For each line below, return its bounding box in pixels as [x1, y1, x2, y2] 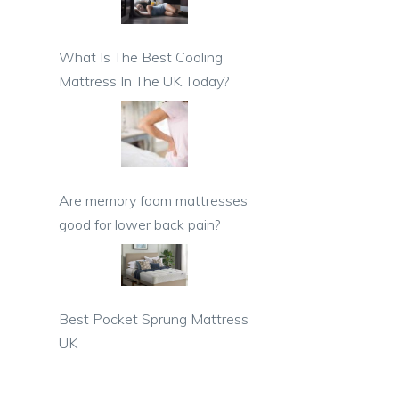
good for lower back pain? [59, 215, 220, 233]
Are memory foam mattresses [59, 191, 248, 209]
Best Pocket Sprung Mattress [59, 309, 248, 328]
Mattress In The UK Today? [59, 71, 229, 90]
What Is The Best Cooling [59, 47, 223, 66]
